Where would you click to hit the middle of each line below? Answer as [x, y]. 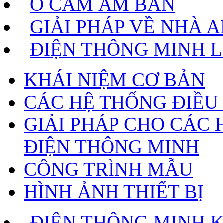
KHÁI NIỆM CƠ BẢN [114, 79]
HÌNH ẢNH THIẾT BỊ [114, 191]
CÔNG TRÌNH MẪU [108, 169]
